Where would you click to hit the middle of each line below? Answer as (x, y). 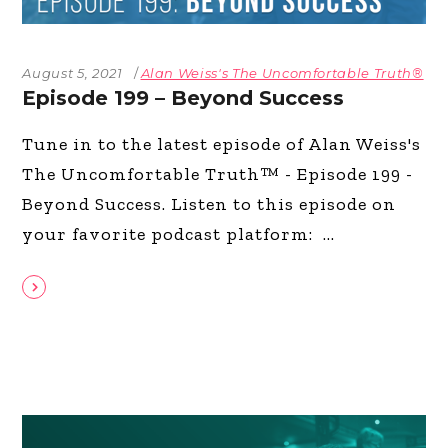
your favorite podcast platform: (173, 233)
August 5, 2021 (72, 72)
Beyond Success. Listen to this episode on (209, 203)
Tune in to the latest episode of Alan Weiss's (222, 143)
